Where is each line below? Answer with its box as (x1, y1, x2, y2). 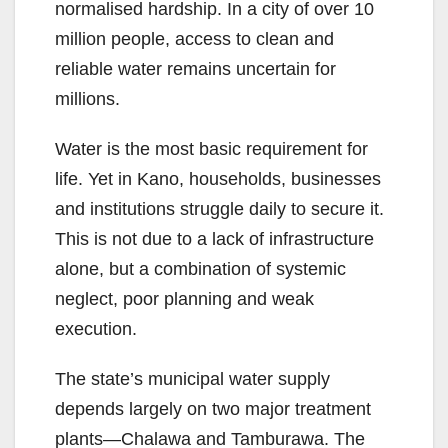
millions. (55, 89, 120, 110)
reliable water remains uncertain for (55, 59, 336, 80)
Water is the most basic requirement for (55, 139, 368, 160)
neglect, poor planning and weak (55, 289, 314, 310)
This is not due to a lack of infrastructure (55, 229, 374, 250)
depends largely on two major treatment (55, 399, 371, 420)
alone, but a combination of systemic (55, 259, 346, 280)
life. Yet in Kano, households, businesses (55, 169, 381, 190)
